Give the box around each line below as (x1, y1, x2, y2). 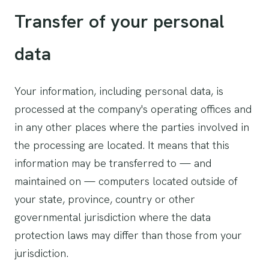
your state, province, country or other (14, 192, 195, 206)
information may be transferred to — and (14, 156, 211, 170)
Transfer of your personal (14, 10, 224, 33)
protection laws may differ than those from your (14, 228, 242, 242)
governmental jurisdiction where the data (14, 210, 211, 224)
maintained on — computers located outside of (14, 174, 238, 188)
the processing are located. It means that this (14, 138, 229, 152)
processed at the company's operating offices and (14, 102, 252, 116)
